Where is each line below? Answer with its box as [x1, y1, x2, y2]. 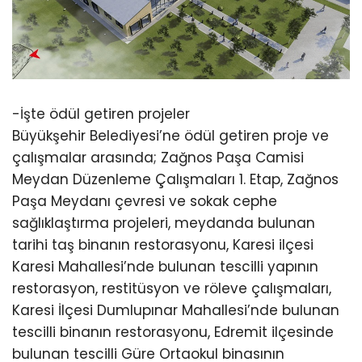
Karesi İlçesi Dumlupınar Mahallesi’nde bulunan [12, 301, 339, 321]
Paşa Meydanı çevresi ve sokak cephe [12, 192, 277, 212]
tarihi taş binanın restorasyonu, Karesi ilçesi [12, 235, 314, 255]
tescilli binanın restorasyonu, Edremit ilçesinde [12, 322, 334, 343]
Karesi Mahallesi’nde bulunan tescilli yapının [12, 257, 318, 277]
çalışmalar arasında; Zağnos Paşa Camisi [12, 148, 304, 168]
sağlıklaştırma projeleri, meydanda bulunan [12, 213, 315, 234]
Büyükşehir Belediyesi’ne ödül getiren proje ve [12, 126, 329, 146]
